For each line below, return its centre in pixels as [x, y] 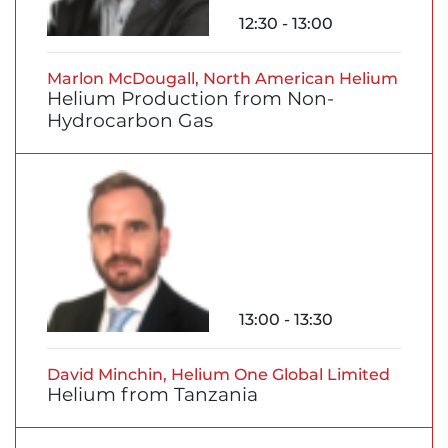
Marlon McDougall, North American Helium [222, 78]
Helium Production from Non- [190, 98]
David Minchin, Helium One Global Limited [218, 374]
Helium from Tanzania [152, 394]
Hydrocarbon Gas [130, 120]
